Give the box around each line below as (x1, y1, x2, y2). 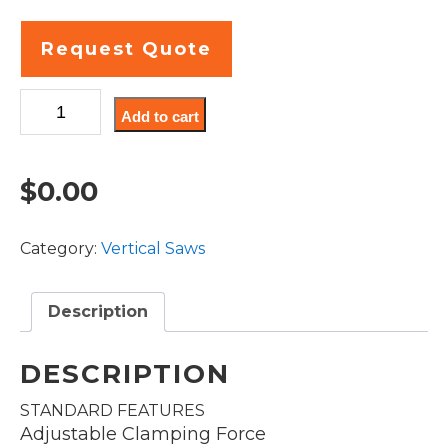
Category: (20, 239, 101, 258)
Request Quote (41, 38, 212, 60)
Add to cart (121, 108, 200, 125)
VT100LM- (19, 88, 100, 107)
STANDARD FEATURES (20, 400, 205, 420)
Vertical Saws (101, 239, 205, 258)
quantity (19, 132, 87, 151)
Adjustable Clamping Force (20, 422, 266, 445)
